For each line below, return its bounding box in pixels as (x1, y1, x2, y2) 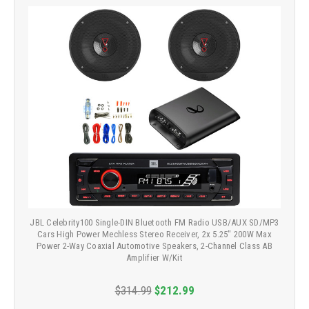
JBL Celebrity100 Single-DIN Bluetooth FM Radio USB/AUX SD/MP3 (30, 217, 279, 228)
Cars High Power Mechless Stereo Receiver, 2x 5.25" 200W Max (37, 228, 272, 239)
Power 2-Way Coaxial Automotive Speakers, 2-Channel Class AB (37, 240, 272, 251)
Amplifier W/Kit (126, 252, 183, 263)
